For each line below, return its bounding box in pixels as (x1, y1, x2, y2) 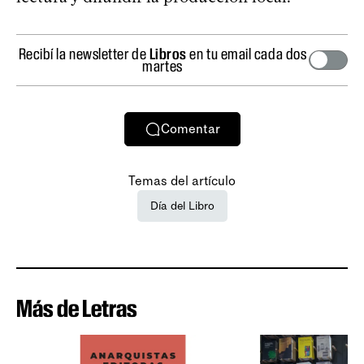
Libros (149, 44, 187, 63)
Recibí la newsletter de (18, 44, 149, 63)
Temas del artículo (128, 172, 236, 188)
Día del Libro (149, 198, 214, 213)
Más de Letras (16, 293, 137, 323)
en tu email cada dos (186, 44, 307, 63)
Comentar (160, 121, 220, 137)
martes (142, 56, 183, 75)
